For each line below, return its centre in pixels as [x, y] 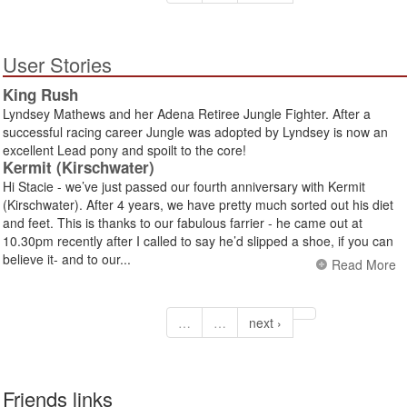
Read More [364, 265]
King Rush [40, 95]
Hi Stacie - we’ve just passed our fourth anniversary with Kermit [184, 187]
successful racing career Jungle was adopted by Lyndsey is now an [195, 132]
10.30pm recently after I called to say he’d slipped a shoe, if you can [198, 241]
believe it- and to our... [67, 259]
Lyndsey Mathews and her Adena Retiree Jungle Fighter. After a [187, 114]
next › [265, 323]
